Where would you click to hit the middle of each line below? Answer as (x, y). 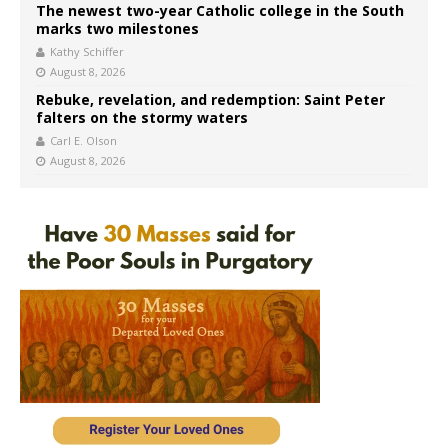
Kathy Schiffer (87, 52)
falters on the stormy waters (142, 118)
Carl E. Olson (83, 141)
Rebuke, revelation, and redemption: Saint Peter (210, 100)
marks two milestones (117, 29)
